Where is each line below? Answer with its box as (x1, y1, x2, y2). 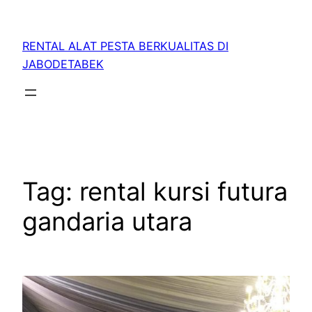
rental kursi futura (79, 176, 288, 208)
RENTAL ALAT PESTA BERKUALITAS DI (22, 39, 228, 54)
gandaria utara (22, 206, 192, 237)
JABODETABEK (22, 57, 104, 72)
